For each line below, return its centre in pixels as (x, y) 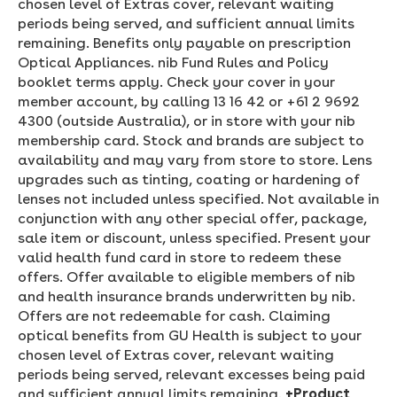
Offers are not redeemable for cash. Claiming (174, 315)
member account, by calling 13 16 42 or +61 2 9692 (189, 101)
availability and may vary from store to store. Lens (195, 160)
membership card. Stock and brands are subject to (191, 140)
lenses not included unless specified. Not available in (198, 198)
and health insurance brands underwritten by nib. (187, 296)
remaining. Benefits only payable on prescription (184, 43)
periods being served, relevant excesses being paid (191, 374)
